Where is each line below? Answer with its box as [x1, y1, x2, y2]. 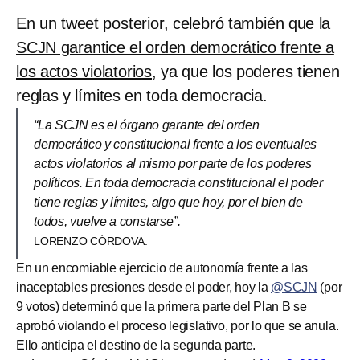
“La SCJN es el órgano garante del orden [34, 117, 260, 132]
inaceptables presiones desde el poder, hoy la [16, 280, 271, 294]
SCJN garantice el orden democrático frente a [16, 38, 334, 56]
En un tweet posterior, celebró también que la [16, 14, 331, 32]
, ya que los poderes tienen [152, 62, 340, 80]
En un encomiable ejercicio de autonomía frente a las [16, 260, 308, 275]
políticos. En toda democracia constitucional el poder [34, 175, 323, 190]
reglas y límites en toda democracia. [16, 86, 268, 104]
